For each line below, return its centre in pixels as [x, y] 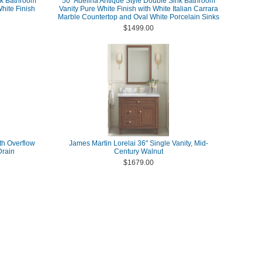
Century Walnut [138, 151]
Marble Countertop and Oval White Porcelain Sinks [138, 17]
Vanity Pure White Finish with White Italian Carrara [138, 9]
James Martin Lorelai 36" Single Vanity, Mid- [138, 143]
